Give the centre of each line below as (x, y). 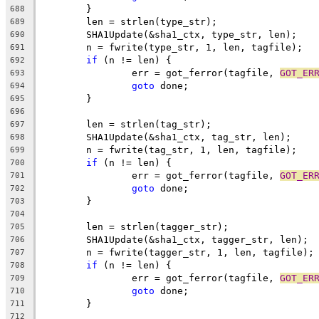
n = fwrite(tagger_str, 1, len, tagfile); (200, 252)
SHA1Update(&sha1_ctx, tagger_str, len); (197, 239)
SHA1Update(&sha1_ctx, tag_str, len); (189, 137)
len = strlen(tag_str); (149, 124)
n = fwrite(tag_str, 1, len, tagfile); (192, 150)
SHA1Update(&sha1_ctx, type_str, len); (192, 34)
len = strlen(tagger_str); (157, 226)
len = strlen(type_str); (152, 21)
